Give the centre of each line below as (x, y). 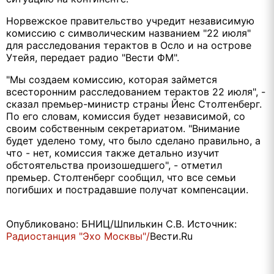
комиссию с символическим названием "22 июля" (128, 33)
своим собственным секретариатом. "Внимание (123, 128)
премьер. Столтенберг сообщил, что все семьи (121, 177)
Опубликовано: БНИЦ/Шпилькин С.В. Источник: (121, 224)
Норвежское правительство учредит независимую (130, 21)
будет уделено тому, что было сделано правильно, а (133, 141)
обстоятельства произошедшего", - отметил (114, 165)
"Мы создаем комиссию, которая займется (112, 80)
